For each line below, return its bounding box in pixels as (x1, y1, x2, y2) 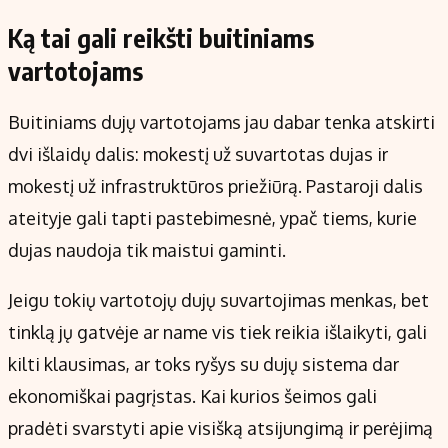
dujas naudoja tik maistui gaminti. (8, 239, 286, 262)
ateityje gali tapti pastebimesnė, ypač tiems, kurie (8, 207, 417, 230)
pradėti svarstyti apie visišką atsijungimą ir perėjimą (8, 417, 433, 440)
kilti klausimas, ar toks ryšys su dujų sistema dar (8, 353, 399, 376)
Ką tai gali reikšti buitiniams (8, 22, 314, 55)
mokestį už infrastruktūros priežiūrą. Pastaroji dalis (8, 175, 423, 198)
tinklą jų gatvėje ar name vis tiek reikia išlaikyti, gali (8, 321, 427, 344)
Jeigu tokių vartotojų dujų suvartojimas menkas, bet (8, 289, 429, 312)
